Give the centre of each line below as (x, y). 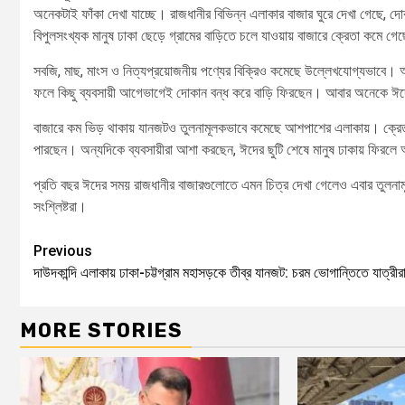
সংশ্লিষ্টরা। (60, 206)
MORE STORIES (101, 330)
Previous (63, 250)
